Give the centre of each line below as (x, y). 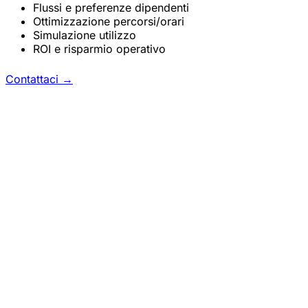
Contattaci (34, 79)
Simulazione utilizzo (85, 35)
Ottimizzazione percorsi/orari (109, 21)
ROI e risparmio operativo (99, 48)
